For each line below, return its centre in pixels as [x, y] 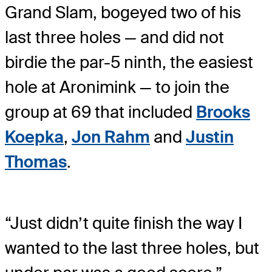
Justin [210, 137]
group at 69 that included [100, 112]
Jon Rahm [111, 137]
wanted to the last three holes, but [132, 248]
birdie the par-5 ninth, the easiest [129, 63]
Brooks [223, 112]
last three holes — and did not [114, 38]
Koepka [34, 137]
